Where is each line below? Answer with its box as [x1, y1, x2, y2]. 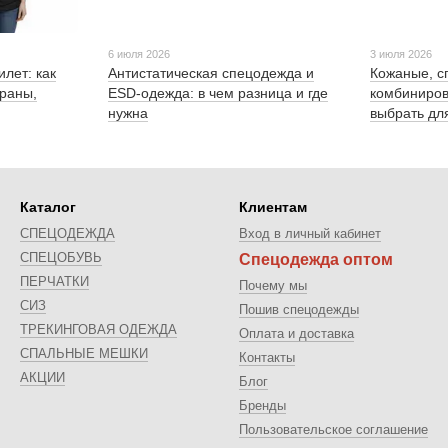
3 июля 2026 [370, 48, 433, 61]
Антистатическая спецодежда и [107, 65, 314, 82]
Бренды [239, 398, 286, 414]
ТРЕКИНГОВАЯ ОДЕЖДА [20, 322, 177, 338]
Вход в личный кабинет [239, 226, 381, 242]
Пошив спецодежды [239, 302, 359, 318]
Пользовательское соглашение [239, 422, 428, 438]
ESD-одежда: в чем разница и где [107, 85, 328, 102]
